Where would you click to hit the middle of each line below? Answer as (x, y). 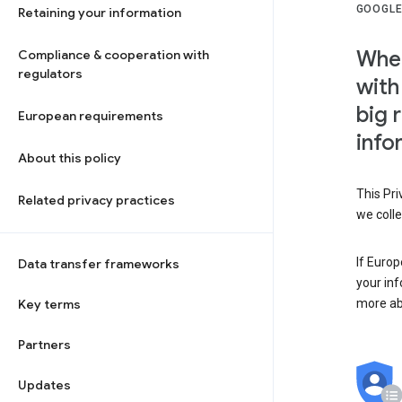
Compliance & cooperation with (114, 55)
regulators (50, 74)
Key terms (49, 304)
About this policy (70, 158)
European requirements (91, 116)
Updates (44, 385)
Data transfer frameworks (99, 264)
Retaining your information (100, 13)
